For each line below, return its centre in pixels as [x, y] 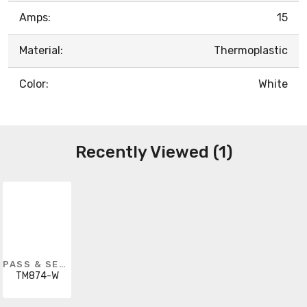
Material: [41, 50]
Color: [34, 84]
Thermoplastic [251, 50]
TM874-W [37, 275]
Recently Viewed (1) [153, 152]
